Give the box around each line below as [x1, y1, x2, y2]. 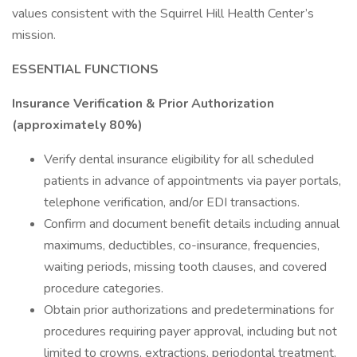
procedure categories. [44, 280, 163, 297]
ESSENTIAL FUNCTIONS [12, 61, 159, 78]
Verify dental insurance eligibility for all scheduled [44, 151, 314, 168]
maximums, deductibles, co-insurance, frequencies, [44, 237, 320, 254]
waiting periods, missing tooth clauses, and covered [44, 258, 327, 276]
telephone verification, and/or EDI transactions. [44, 194, 300, 211]
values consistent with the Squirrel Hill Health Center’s [12, 5, 314, 22]
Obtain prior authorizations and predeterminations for [44, 301, 334, 319]
